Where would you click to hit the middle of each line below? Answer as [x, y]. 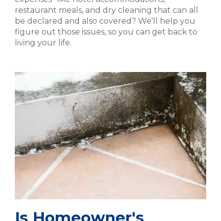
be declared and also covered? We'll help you [105, 21]
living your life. [43, 43]
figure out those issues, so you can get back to [106, 32]
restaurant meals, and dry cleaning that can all [107, 10]
